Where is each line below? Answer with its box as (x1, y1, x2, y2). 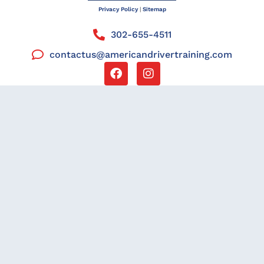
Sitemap (142, 5, 166, 12)
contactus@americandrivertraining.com (49, 48, 232, 60)
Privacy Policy (98, 5, 138, 12)
